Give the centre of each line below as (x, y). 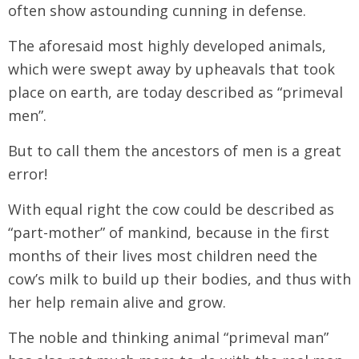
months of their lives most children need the (163, 255)
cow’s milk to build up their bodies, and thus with (179, 278)
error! (28, 173)
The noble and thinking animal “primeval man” (168, 337)
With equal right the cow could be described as (171, 209)
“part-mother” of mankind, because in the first (169, 232)
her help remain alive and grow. (117, 302)
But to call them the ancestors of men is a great (175, 150)
